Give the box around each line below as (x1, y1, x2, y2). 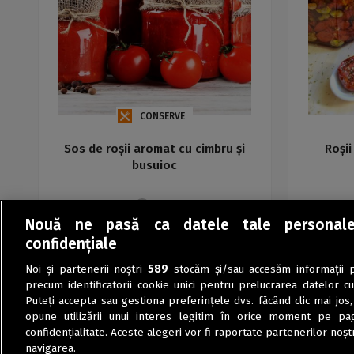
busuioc (132, 157, 178, 172)
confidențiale (25, 235, 117, 254)
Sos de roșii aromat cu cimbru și (64, 141, 246, 156)
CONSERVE (140, 110, 186, 122)
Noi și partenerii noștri (25, 262, 149, 277)
